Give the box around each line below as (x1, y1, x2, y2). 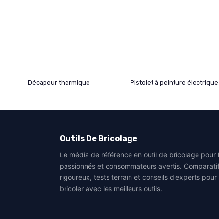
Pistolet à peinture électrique (131, 79, 218, 87)
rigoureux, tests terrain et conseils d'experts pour (60, 173, 217, 182)
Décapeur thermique (28, 79, 90, 87)
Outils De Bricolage (60, 134, 137, 144)
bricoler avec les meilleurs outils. (60, 184, 162, 193)
